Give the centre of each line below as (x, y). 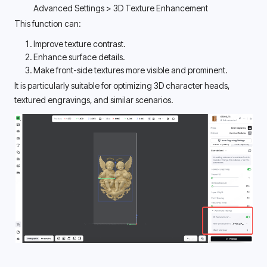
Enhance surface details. (79, 57)
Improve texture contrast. (79, 44)
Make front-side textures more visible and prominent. (130, 70)
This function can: (47, 24)
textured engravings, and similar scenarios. (94, 100)
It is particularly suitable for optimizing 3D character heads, (122, 85)
